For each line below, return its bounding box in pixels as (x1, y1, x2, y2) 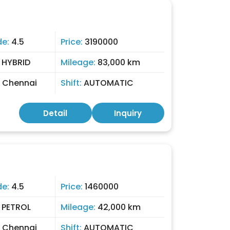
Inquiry (114, 108, 142, 119)
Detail (43, 108, 68, 119)
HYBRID (2, 56, 30, 68)
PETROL (2, 201, 31, 213)
